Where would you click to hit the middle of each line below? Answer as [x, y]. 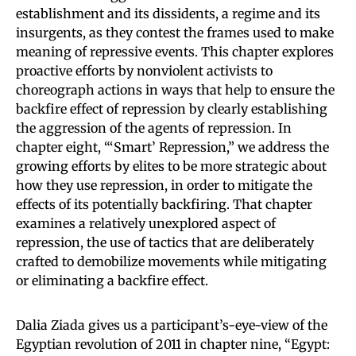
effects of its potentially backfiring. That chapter [164, 204]
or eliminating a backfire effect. [112, 280]
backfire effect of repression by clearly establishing [172, 108]
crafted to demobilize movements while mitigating [171, 261]
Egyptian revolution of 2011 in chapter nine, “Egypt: [173, 344]
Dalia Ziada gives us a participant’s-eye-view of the [172, 325]
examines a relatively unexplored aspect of [146, 223]
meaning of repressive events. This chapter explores [175, 51]
